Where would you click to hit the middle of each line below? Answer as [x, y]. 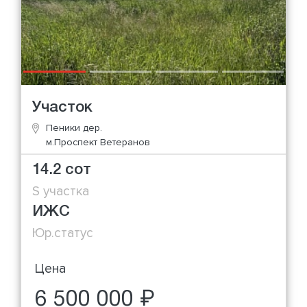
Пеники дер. [74, 127]
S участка [61, 192]
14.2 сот [62, 170]
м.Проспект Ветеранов [98, 142]
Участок [62, 107]
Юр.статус [63, 233]
